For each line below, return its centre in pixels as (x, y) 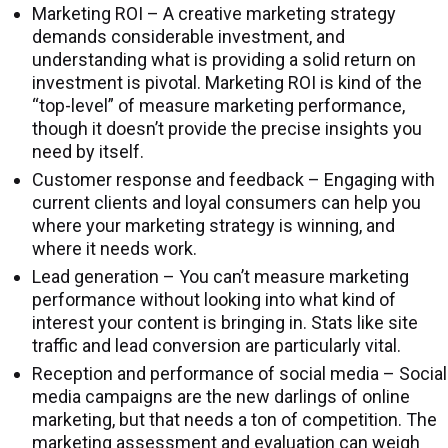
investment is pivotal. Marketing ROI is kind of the (227, 83)
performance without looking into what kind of (214, 300)
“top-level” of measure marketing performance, (218, 106)
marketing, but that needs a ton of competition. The (234, 420)
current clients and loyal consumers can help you (226, 203)
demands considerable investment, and (188, 37)
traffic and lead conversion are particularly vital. (216, 346)
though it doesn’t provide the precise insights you (227, 129)
